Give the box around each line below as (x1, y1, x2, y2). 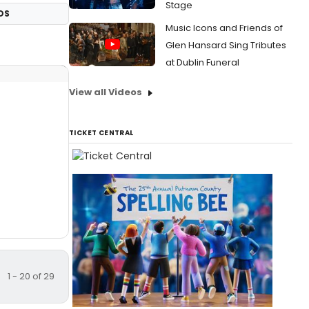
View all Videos (69, 86, 142, 99)
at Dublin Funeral (166, 56, 239, 69)
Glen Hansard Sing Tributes (166, 39, 286, 52)
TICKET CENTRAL (69, 128, 134, 138)
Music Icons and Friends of (166, 21, 283, 34)
